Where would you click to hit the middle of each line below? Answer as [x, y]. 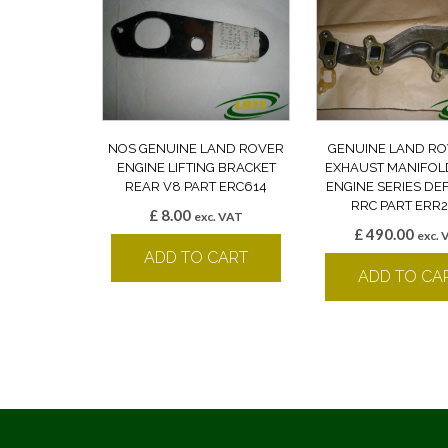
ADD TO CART [196, 257]
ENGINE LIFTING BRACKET [196, 167]
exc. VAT [219, 216]
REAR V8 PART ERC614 [196, 186]
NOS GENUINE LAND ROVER [196, 148]
